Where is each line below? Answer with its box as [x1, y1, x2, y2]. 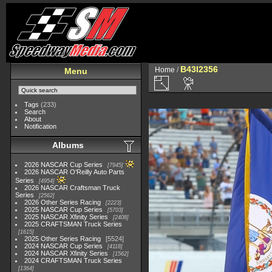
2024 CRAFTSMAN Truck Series [24, 257, 123, 264]
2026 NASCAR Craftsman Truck [24, 184, 121, 191]
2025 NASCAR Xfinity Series [24, 213, 109, 220]
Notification [24, 123, 57, 130]
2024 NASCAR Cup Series [24, 242, 103, 250]
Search [24, 108, 46, 115]
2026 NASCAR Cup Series [24, 161, 103, 168]
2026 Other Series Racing [24, 199, 101, 206]
